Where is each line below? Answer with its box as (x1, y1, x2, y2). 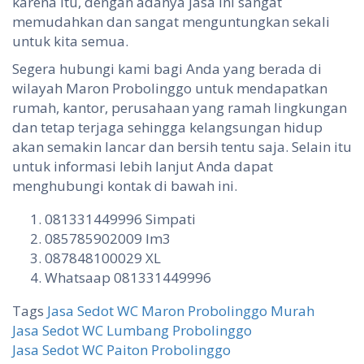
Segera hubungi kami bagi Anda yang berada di (12, 58, 322, 78)
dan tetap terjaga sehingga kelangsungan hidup (12, 117, 323, 136)
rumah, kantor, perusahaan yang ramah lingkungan (12, 97, 347, 117)
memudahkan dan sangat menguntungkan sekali (12, 11, 330, 31)
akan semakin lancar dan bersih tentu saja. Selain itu (12, 136, 352, 156)
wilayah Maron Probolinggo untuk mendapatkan (12, 78, 327, 97)
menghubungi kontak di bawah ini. (12, 175, 237, 195)
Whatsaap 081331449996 (45, 267, 211, 287)
